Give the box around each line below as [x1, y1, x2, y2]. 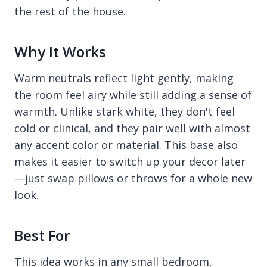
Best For [14, 225, 70, 245]
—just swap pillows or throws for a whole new [14, 170, 252, 185]
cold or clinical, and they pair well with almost [14, 120, 250, 135]
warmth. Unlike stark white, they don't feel [14, 104, 235, 119]
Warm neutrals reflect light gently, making [14, 70, 234, 85]
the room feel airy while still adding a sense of [14, 87, 252, 102]
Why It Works [14, 41, 106, 61]
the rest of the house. [14, 4, 126, 18]
